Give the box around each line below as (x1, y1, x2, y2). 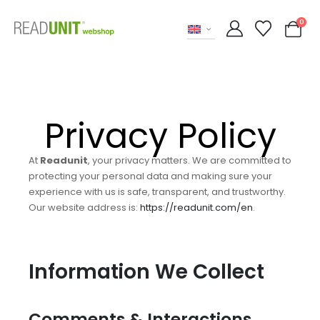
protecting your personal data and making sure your (29, 169, 272, 183)
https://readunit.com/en (140, 201, 253, 214)
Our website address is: (29, 201, 140, 214)
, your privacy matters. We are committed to (88, 154, 291, 167)
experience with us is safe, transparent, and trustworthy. (29, 185, 286, 199)
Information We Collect (29, 257, 264, 286)
